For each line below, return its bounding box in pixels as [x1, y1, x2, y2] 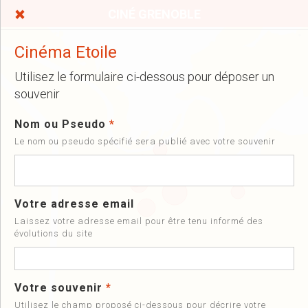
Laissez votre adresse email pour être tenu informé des [14, 216, 263, 226]
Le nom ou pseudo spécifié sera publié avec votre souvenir [14, 136, 276, 146]
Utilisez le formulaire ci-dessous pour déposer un [14, 69, 274, 84]
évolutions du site [14, 228, 93, 239]
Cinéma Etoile [14, 43, 117, 62]
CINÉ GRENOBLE [107, 7, 201, 21]
